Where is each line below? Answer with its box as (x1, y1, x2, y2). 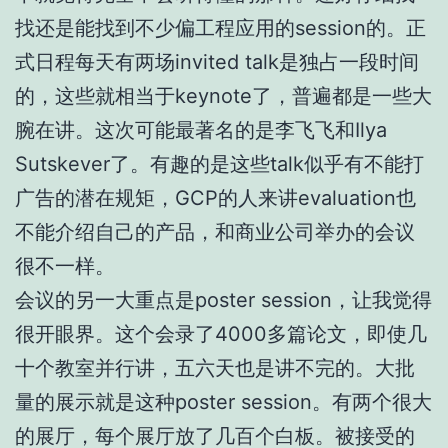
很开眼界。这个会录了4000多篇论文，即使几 (15, 321, 427, 346)
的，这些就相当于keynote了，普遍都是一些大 (15, 83, 432, 108)
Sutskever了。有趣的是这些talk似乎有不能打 (15, 151, 424, 176)
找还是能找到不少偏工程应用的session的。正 (15, 15, 426, 40)
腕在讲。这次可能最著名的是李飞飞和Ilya (15, 117, 387, 142)
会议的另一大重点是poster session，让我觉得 (15, 287, 432, 312)
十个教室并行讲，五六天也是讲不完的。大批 (15, 355, 415, 380)
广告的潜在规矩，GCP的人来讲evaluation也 (15, 185, 416, 210)
